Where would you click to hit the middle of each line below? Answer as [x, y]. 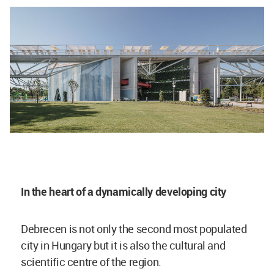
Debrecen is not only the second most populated [134, 229]
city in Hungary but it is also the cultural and [123, 246]
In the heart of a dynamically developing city [124, 192]
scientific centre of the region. [92, 262]
